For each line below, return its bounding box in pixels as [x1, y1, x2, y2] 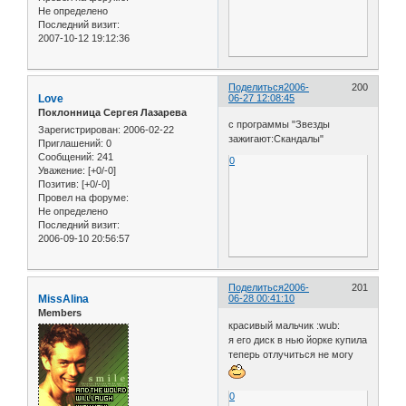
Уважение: [38, 165, 85, 177]
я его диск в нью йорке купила [228, 333, 368, 345]
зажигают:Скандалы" [228, 133, 324, 145]
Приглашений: [38, 138, 103, 150]
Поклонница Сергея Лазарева [38, 106, 187, 118]
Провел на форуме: [38, 192, 129, 204]
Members [38, 307, 82, 318]
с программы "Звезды [228, 119, 331, 130]
